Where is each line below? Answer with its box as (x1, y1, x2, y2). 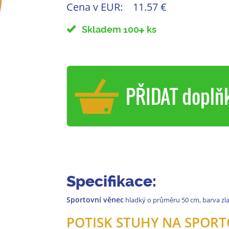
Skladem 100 (75, 24, 139, 35)
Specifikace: (66, 172, 156, 191)
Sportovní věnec (66, 195, 124, 205)
